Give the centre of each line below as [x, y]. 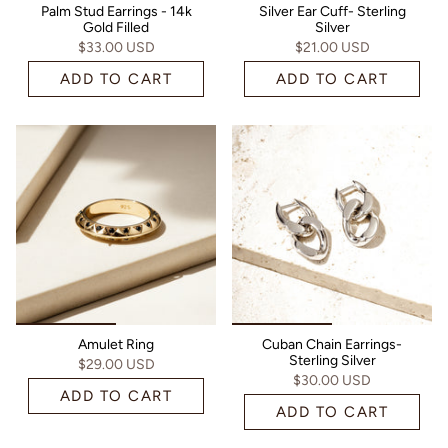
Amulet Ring [116, 344]
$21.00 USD [332, 47]
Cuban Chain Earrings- [332, 344]
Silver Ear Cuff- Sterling [332, 11]
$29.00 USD [116, 364]
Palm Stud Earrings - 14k [116, 11]
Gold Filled [116, 27]
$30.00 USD [332, 380]
